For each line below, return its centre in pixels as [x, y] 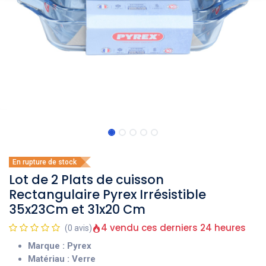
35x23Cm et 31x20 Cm [77, 209]
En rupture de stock [45, 162]
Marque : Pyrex [60, 246]
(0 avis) [78, 228]
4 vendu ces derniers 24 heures [173, 228]
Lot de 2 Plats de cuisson [86, 180]
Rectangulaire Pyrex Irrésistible [107, 194]
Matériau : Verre [62, 259]
